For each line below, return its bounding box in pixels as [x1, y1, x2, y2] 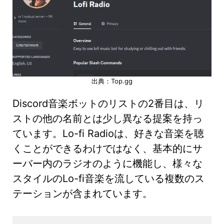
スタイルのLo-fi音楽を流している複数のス [12, 172, 204, 184]
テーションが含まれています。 [12, 187, 152, 199]
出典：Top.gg [91, 76, 132, 85]
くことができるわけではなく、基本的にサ [12, 142, 202, 154]
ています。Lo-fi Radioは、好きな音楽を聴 [12, 127, 204, 139]
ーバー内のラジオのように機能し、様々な [12, 157, 202, 169]
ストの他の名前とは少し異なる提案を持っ [12, 112, 202, 124]
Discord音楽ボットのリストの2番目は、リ [12, 97, 204, 109]
